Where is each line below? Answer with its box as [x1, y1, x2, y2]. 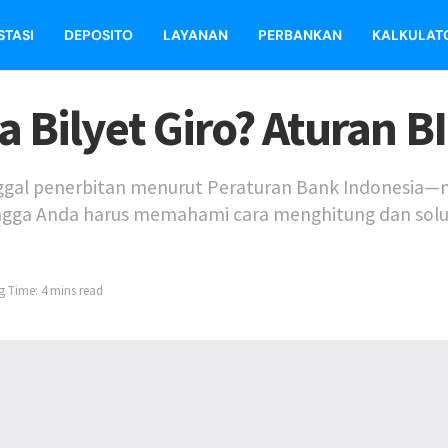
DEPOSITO [64, 26, 133, 44]
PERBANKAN [258, 26, 342, 44]
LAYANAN [163, 26, 228, 44]
